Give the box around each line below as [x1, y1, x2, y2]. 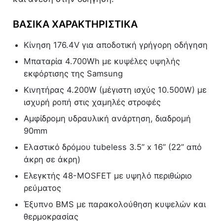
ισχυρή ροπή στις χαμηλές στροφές [24, 97, 161, 108]
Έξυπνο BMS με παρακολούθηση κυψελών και [24, 199, 206, 210]
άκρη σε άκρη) [24, 154, 80, 165]
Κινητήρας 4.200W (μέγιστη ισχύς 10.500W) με [24, 85, 207, 95]
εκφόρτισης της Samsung [24, 69, 123, 79]
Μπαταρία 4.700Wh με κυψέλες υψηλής [24, 56, 180, 67]
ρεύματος [24, 183, 61, 193]
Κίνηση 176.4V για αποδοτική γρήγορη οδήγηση [24, 40, 208, 50]
